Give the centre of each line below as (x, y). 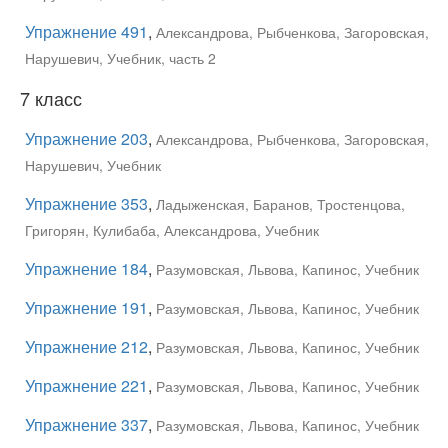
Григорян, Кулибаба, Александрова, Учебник (172, 230)
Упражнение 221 (86, 385)
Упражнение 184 (86, 268)
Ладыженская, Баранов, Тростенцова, (280, 204)
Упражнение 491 (86, 31)
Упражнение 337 (86, 424)
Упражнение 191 (86, 307)
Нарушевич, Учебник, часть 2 (120, 58)
